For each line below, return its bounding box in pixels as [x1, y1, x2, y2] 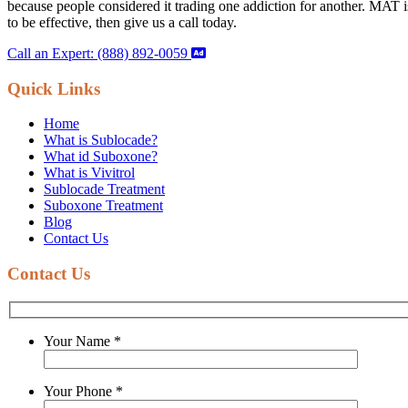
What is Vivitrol [44, 165, 135, 181]
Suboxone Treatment [44, 198, 163, 214]
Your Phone [44, 383, 116, 400]
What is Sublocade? [44, 132, 158, 148]
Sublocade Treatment [44, 181, 165, 198]
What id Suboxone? [44, 148, 158, 165]
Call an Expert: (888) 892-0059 [7, 45, 191, 61]
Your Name [44, 333, 114, 350]
